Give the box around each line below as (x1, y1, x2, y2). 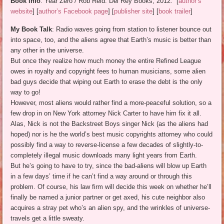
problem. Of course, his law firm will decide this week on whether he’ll (10, 183, 212, 191)
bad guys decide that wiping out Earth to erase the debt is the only (10, 78, 203, 86)
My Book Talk (10, 25, 52, 33)
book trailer (158, 7, 191, 15)
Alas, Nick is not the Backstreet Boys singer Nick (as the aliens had (10, 120, 208, 128)
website (10, 7, 33, 15)
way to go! (10, 88, 41, 96)
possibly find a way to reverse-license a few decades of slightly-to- (10, 141, 203, 149)
